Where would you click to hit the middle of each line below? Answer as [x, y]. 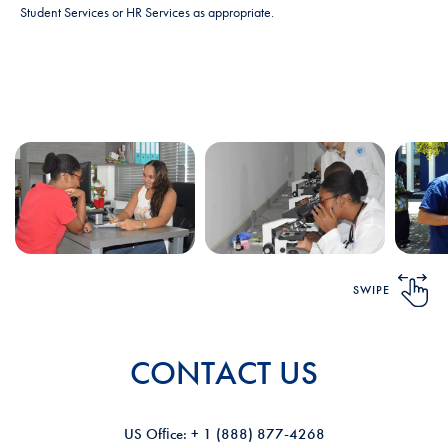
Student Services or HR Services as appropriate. [147, 12]
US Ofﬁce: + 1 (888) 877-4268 [224, 433]
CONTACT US [224, 372]
